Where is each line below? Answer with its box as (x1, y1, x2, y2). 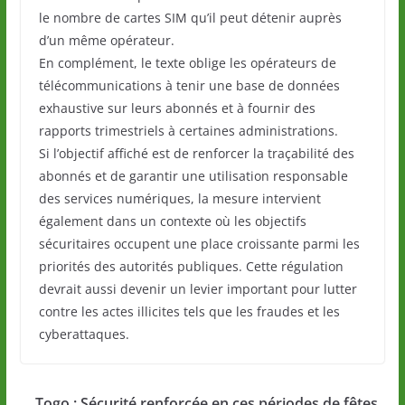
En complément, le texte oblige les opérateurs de (38, 53, 336, 71)
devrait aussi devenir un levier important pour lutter (38, 279, 357, 297)
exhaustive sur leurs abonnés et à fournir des (38, 99, 316, 117)
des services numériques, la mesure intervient (38, 189, 321, 207)
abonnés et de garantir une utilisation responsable (38, 166, 348, 184)
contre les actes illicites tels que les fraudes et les (38, 302, 340, 320)
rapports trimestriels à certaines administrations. (38, 121, 338, 139)
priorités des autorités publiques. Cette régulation (38, 257, 344, 275)
